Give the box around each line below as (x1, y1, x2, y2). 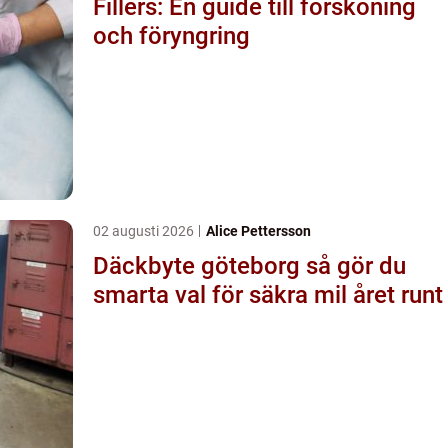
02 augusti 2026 (93, 222, 197, 239)
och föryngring (93, 21, 250, 50)
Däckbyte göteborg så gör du (93, 251, 306, 280)
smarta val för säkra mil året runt (93, 280, 443, 309)
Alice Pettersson (206, 222, 311, 239)
